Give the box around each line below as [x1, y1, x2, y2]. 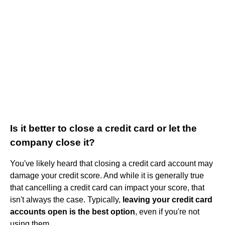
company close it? [10, 137, 95, 148]
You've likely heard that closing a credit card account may [10, 159, 213, 168]
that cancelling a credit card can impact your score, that [10, 183, 204, 192]
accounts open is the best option [10, 207, 135, 216]
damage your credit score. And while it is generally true [10, 171, 204, 180]
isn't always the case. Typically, [10, 195, 123, 204]
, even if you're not [135, 207, 199, 216]
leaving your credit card [123, 195, 212, 204]
